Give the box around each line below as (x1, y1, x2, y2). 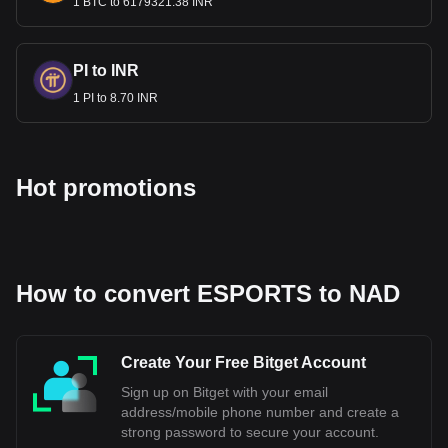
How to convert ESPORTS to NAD (16, 280, 400, 307)
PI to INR (73, 62, 139, 79)
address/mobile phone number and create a (121, 404, 399, 420)
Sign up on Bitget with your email (121, 384, 328, 400)
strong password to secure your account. (121, 424, 379, 440)
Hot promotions (16, 174, 196, 201)
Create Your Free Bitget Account (121, 354, 366, 371)
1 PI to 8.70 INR (73, 91, 158, 105)
